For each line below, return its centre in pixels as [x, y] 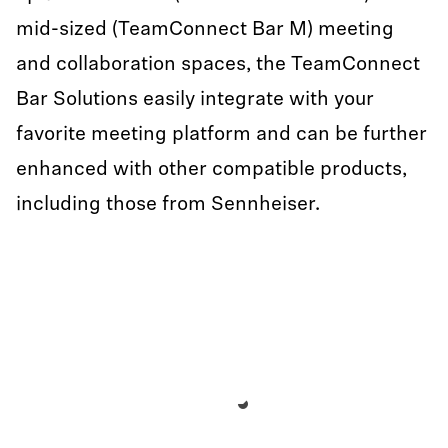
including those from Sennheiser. [168, 205]
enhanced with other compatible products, [211, 170]
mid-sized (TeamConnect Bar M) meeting [205, 30]
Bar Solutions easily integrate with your [195, 100]
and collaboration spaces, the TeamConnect [218, 65]
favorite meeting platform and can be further [221, 135]
